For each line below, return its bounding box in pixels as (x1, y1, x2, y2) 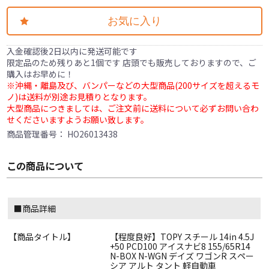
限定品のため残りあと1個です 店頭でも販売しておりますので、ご (7, 56, 257, 69)
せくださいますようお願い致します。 (7, 113, 150, 126)
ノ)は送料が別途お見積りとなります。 (7, 91, 153, 103)
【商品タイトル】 (8, 231, 76, 243)
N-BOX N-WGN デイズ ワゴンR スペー (110, 250, 254, 262)
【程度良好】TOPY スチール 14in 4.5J (110, 231, 254, 243)
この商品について (7, 159, 84, 174)
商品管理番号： (7, 128, 68, 141)
